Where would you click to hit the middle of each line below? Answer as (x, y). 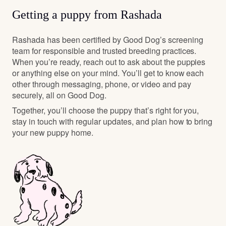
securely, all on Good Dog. (59, 95)
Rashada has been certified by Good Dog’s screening (108, 40)
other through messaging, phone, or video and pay (102, 84)
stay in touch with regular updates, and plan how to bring (112, 122)
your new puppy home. (53, 133)
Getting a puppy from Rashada (87, 15)
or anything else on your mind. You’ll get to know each (108, 73)
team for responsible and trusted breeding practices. (104, 51)
